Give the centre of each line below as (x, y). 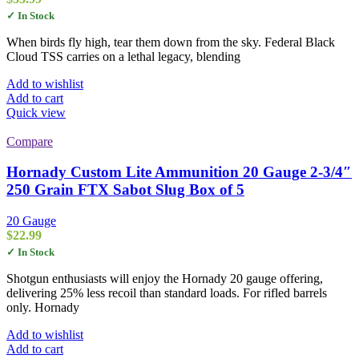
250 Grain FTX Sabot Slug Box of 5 (125, 190)
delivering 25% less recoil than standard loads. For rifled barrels (167, 293)
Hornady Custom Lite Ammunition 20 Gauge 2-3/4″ (179, 172)
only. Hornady (43, 308)
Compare (30, 141)
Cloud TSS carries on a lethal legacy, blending (123, 56)
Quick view (36, 112)
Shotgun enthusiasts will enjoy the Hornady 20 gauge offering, (165, 279)
